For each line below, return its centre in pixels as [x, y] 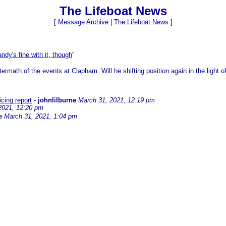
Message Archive [83, 22]
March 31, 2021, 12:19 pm [117, 100]
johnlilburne [57, 100]
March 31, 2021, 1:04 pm [41, 117]
